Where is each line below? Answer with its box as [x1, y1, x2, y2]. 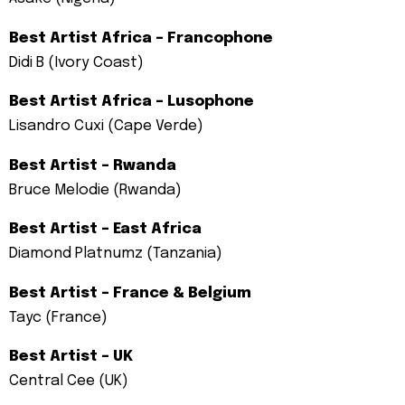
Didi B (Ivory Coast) [9, 54, 144, 71]
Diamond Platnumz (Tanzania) [9, 246, 222, 262]
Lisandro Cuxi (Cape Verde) [9, 118, 203, 135]
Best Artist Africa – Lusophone [9, 94, 254, 110]
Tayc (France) [9, 309, 108, 325]
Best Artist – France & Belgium [9, 285, 251, 301]
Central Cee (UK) [9, 373, 128, 390]
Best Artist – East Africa [9, 221, 202, 238]
